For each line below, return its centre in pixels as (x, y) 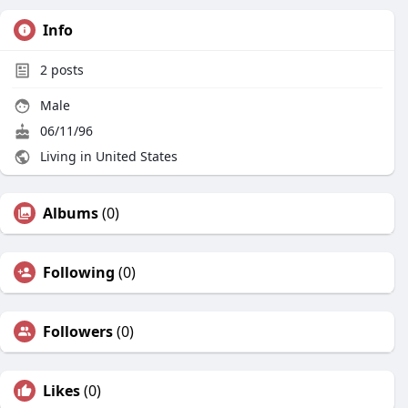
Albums (71, 213)
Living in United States (107, 156)
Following (79, 272)
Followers (78, 331)
